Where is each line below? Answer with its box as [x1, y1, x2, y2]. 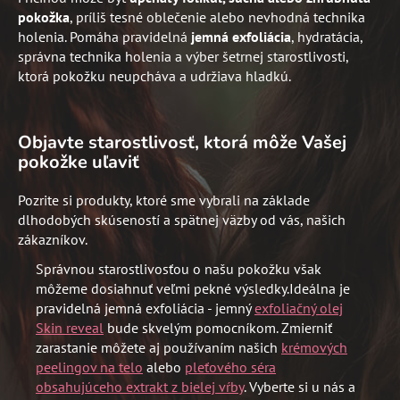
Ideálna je [289, 279, 350, 297]
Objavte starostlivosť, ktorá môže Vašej [18, 129, 346, 154]
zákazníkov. [18, 229, 87, 248]
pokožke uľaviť [18, 149, 139, 174]
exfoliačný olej [254, 298, 343, 317]
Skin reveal [36, 318, 104, 337]
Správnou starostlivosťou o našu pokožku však [36, 259, 321, 278]
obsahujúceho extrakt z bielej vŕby [36, 377, 244, 396]
